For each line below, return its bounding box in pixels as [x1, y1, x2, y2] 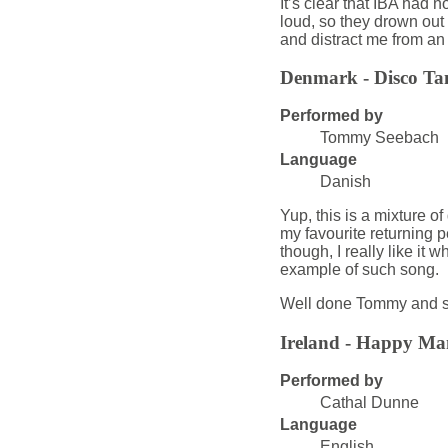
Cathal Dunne [319, 393, 419, 411]
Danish [319, 173, 371, 191]
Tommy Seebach [319, 129, 439, 147]
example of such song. [279, 261, 439, 279]
